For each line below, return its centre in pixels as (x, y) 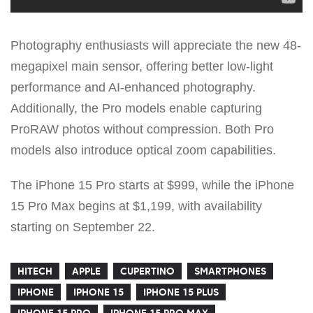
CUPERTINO (147, 271)
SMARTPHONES (230, 271)
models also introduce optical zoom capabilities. (143, 150)
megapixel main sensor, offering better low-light (142, 66)
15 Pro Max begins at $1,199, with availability (136, 206)
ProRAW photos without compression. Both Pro (142, 129)
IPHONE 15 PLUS (181, 292)
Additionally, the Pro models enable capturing (136, 108)
